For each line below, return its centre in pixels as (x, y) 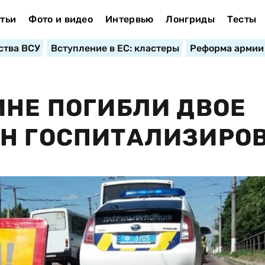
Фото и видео (61, 19)
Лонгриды (190, 19)
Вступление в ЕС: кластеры (115, 48)
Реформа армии (227, 48)
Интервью (129, 19)
